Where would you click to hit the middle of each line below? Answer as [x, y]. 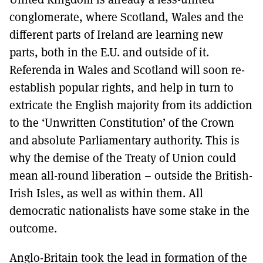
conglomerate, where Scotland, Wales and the [127, 17]
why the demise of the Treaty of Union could [123, 158]
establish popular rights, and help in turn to [122, 87]
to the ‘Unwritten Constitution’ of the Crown [122, 123]
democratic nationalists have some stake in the [129, 211]
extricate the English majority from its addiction [131, 105]
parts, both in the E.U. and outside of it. [109, 52]
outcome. [33, 228]
